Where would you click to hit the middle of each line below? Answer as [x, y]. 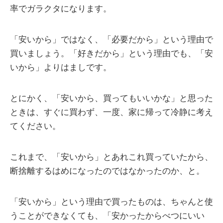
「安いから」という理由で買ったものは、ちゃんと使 [111, 202]
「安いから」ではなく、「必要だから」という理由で [111, 40]
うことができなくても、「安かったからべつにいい [107, 216]
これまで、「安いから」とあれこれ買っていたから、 [111, 157]
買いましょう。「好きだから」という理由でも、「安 [111, 54]
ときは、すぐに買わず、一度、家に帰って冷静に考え [111, 112]
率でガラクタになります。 [61, 9]
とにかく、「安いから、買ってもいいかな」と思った [111, 99]
